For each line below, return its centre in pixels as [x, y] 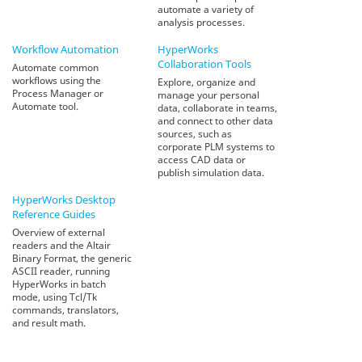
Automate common [55, 67]
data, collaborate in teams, [217, 107]
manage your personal [208, 95]
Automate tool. [45, 106]
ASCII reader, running [61, 271]
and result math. [49, 322]
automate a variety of [206, 9]
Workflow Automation [65, 49]
